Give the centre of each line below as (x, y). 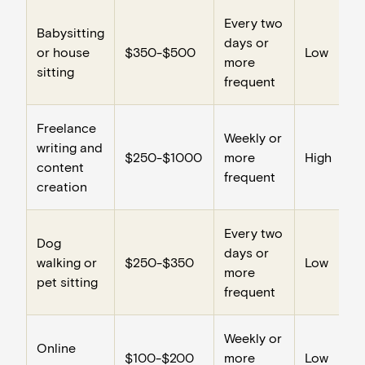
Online (56, 347)
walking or (67, 262)
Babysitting (70, 32)
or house (63, 52)
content (60, 167)
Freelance (66, 128)
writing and (70, 147)
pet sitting (67, 281)
